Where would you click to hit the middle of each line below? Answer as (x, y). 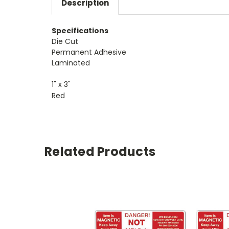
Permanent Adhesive (89, 52)
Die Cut (65, 41)
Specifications (80, 30)
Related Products (100, 151)
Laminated (71, 63)
